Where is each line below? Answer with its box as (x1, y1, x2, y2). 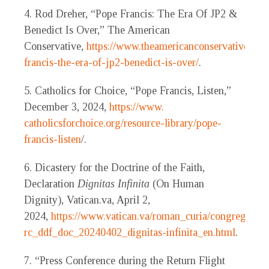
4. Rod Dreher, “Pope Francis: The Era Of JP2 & (24, 8, 237, 20)
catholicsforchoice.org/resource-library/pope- (24, 117, 222, 130)
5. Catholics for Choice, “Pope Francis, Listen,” (24, 85, 231, 97)
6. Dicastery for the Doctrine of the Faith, (24, 162, 205, 174)
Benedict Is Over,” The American (24, 24, 170, 37)
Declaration (24, 178, 77, 190)
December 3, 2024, (24, 101, 109, 113)
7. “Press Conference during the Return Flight (24, 255, 225, 267)
